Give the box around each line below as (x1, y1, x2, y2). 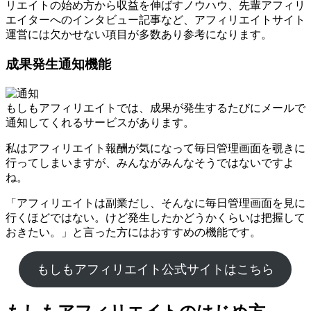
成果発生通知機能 (6, 56, 111, 72)
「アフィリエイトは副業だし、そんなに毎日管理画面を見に (6, 196, 305, 209)
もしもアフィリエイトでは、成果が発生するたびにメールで (6, 101, 305, 114)
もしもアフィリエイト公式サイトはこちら (36, 262, 274, 276)
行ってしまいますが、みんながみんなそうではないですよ (6, 156, 294, 169)
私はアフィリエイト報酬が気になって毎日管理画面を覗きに (6, 142, 305, 154)
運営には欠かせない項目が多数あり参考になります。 (6, 28, 272, 41)
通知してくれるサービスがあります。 (6, 116, 194, 128)
